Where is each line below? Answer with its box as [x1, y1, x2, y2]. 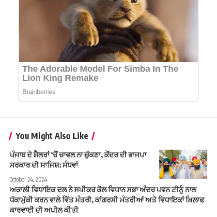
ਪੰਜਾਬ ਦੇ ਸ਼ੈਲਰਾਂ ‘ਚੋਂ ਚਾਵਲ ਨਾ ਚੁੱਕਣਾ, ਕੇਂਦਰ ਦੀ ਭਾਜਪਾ [10, 150, 146, 159]
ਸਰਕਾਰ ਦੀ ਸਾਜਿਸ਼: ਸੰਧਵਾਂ [10, 160, 78, 169]
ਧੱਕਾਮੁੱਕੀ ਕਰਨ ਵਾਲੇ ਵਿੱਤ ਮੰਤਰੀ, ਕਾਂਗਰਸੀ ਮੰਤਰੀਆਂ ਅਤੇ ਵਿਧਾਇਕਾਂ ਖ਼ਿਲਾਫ [10, 195, 204, 204]
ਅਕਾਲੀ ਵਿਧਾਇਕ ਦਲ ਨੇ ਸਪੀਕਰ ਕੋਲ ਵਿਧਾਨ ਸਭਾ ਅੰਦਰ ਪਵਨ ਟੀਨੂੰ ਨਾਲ [10, 185, 196, 194]
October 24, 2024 [10, 175, 47, 183]
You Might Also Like [15, 130, 88, 141]
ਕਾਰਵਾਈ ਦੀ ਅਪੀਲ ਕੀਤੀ [10, 205, 78, 214]
